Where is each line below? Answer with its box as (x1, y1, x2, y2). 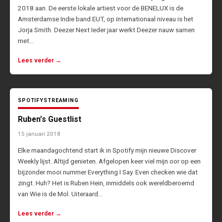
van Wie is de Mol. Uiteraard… (18, 190, 103, 198)
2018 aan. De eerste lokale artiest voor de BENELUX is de (18, 4, 183, 12)
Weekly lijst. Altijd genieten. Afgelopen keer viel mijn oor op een (18, 157, 201, 166)
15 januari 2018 (18, 130, 60, 138)
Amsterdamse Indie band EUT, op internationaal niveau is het (18, 15, 193, 23)
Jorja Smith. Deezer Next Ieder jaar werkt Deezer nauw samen (18, 26, 195, 34)
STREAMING (44, 97, 79, 104)
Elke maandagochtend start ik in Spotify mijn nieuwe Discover (18, 146, 196, 155)
